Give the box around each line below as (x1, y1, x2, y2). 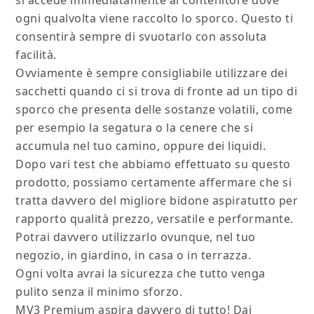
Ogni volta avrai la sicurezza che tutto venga (15, 266, 266, 282)
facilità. (15, 47, 57, 63)
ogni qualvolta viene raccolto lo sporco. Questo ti (15, 11, 294, 27)
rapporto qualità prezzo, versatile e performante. (15, 211, 294, 227)
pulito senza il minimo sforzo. (15, 284, 183, 300)
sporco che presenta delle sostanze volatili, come (15, 102, 293, 118)
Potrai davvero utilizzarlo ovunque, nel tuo (15, 229, 256, 245)
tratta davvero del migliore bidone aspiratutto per (15, 193, 299, 209)
